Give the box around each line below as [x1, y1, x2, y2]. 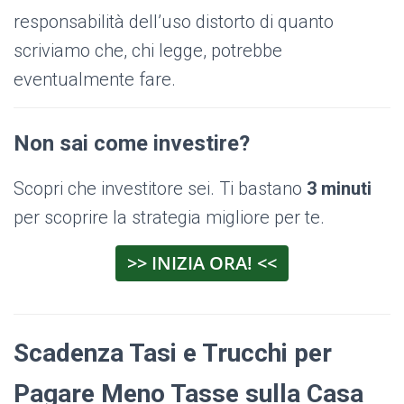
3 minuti [307, 178, 372, 200]
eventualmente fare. [14, 69, 176, 91]
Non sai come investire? [14, 131, 250, 157]
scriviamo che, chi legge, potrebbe [14, 40, 282, 62]
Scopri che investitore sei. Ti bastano [14, 178, 307, 200]
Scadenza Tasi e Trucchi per [14, 338, 332, 369]
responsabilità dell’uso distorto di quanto [14, 11, 334, 33]
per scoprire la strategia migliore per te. [14, 207, 325, 229]
